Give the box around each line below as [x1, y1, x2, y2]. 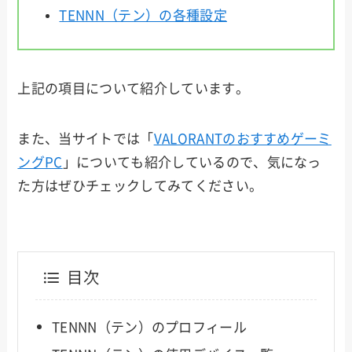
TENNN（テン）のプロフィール [51, 320, 247, 334]
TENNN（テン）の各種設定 [59, 9, 227, 23]
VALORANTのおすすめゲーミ [153, 132, 332, 146]
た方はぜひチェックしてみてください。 [17, 179, 263, 193]
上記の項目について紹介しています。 [17, 82, 249, 96]
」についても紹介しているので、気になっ [62, 156, 321, 170]
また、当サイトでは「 [17, 132, 154, 146]
